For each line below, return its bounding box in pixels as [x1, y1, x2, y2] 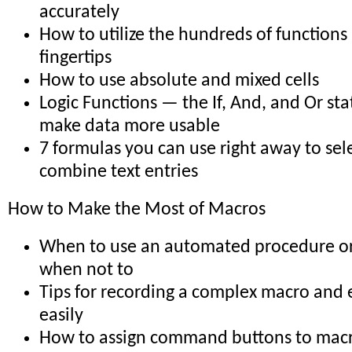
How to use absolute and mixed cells [39, 71, 319, 91]
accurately [39, 3, 119, 23]
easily [39, 306, 83, 326]
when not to [39, 261, 134, 280]
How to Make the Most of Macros [8, 200, 266, 220]
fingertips [39, 49, 112, 68]
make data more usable [39, 117, 220, 137]
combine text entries [39, 163, 198, 182]
